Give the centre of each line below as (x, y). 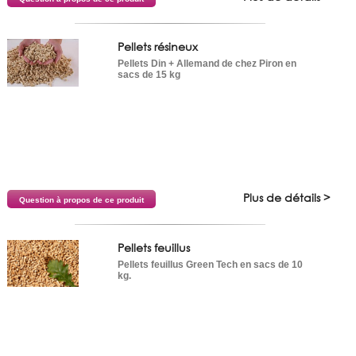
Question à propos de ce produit (81, 199)
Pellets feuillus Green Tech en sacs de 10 (210, 264)
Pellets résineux (157, 46)
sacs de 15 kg (149, 74)
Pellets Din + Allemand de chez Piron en (207, 63)
